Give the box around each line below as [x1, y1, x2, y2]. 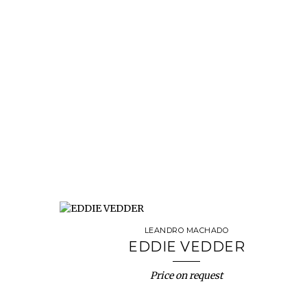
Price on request [150, 269, 223, 282]
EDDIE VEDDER [128, 238, 245, 255]
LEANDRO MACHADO [144, 225, 229, 235]
